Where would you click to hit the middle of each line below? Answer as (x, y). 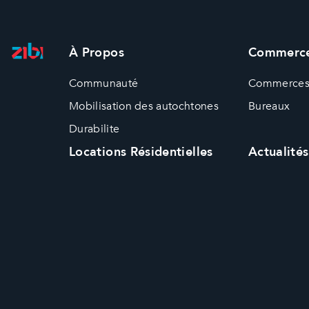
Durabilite (94, 129)
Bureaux (269, 106)
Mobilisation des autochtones (144, 106)
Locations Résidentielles (141, 152)
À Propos (97, 52)
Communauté (104, 83)
